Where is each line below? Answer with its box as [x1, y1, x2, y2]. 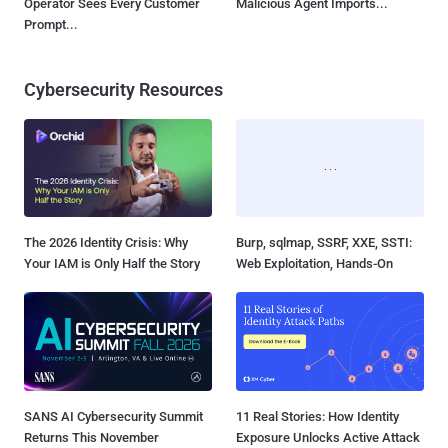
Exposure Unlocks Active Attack [236, 429, 420, 445]
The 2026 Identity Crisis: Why [24, 235, 188, 251]
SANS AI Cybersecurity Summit [24, 408, 203, 424]
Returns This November [24, 429, 159, 445]
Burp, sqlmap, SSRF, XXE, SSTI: [236, 235, 412, 251]
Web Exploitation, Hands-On [236, 256, 393, 272]
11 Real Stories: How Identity [236, 408, 399, 424]
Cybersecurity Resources [24, 79, 223, 101]
